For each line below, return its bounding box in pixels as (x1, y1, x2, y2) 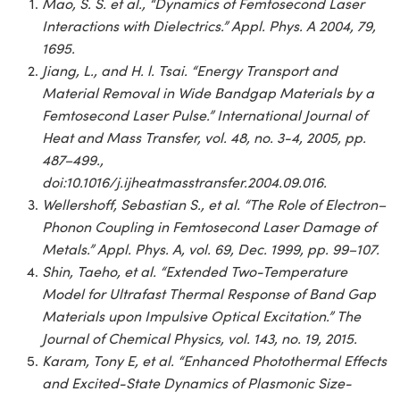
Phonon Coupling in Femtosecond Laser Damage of (42, 216, 376, 236)
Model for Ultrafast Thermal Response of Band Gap (42, 283, 376, 303)
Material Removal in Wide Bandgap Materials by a (42, 82, 374, 102)
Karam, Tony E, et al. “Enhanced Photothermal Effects (42, 350, 387, 370)
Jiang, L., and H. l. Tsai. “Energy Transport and (42, 60, 337, 79)
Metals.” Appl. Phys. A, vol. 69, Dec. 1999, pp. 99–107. (42, 238, 379, 258)
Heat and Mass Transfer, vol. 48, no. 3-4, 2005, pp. (42, 127, 366, 146)
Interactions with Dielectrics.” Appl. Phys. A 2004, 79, (42, 15, 376, 35)
